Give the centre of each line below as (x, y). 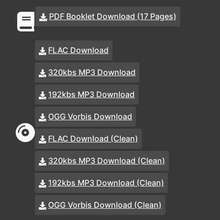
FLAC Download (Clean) (93, 138)
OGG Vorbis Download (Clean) (105, 205)
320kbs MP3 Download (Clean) (107, 161)
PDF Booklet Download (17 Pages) (112, 16)
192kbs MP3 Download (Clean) (106, 183)
